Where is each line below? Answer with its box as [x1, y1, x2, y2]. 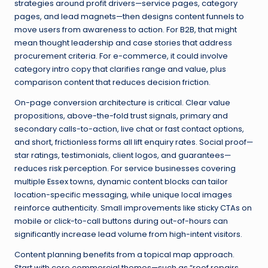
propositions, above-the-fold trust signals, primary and [14, 111, 228, 121]
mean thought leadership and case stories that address [14, 38, 232, 48]
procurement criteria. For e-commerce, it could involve [14, 51, 228, 62]
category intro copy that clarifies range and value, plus [14, 64, 226, 75]
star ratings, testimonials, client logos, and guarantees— [14, 150, 231, 161]
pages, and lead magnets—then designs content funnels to [14, 11, 244, 22]
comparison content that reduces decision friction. [14, 77, 211, 88]
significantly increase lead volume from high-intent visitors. [14, 229, 242, 240]
